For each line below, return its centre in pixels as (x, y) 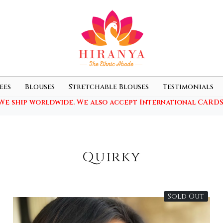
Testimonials (188, 87)
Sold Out (186, 196)
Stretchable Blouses (109, 87)
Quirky (111, 157)
